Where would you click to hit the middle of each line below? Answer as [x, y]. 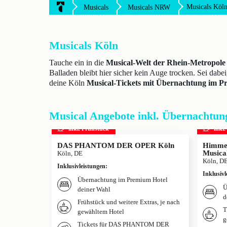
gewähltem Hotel [101, 212]
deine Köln [68, 83]
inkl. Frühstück [89, 128]
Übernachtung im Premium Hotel [123, 180]
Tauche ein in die [78, 63]
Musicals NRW [149, 7]
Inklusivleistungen [81, 166]
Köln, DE [70, 153]
